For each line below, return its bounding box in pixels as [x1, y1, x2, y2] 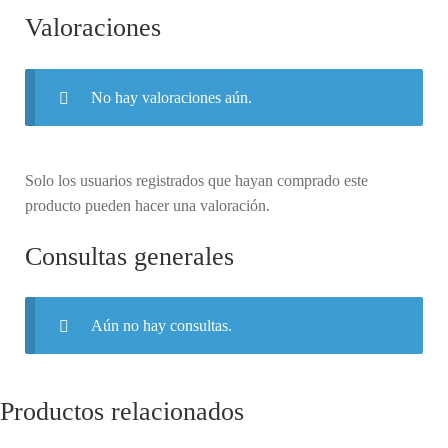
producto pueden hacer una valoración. [25, 196, 270, 214]
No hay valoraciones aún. [90, 88, 252, 106]
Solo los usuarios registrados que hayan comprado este [25, 171, 368, 189]
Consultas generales [25, 241, 234, 271]
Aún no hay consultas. [90, 317, 232, 335]
